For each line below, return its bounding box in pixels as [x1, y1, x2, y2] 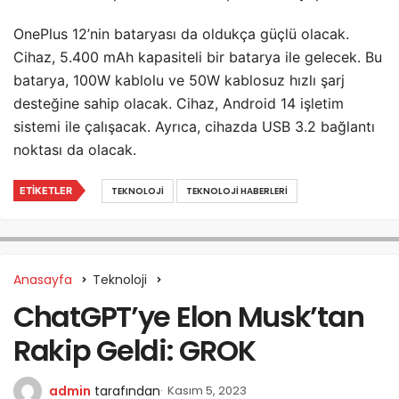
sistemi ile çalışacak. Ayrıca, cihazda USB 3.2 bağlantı [13, 118, 375, 136]
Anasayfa [13, 271, 72, 289]
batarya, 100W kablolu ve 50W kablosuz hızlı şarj [13, 71, 345, 90]
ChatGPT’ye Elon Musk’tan [13, 297, 364, 338]
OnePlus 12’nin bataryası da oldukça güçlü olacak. [13, 25, 349, 44]
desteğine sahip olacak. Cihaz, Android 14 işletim [13, 94, 344, 113]
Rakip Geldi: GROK [13, 330, 256, 371]
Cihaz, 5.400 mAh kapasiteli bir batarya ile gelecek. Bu [13, 48, 382, 67]
